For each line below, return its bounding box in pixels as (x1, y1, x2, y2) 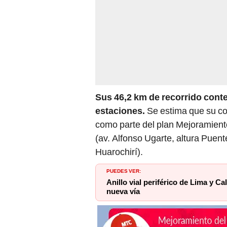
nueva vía (106, 186, 140, 196)
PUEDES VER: (106, 166, 141, 174)
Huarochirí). (95, 146, 143, 157)
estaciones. (95, 105, 145, 116)
